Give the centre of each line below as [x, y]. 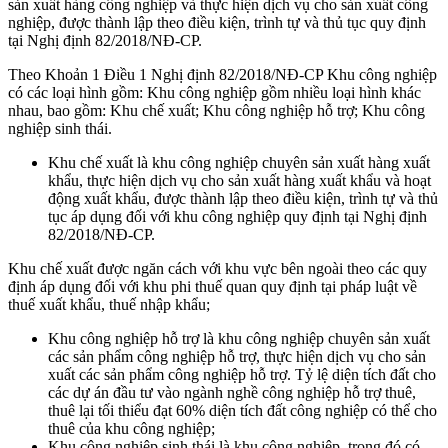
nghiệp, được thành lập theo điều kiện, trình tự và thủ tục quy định [217, 22]
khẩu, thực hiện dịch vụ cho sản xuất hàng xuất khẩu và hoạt [239, 180]
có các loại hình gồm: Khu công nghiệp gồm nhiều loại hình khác [214, 92]
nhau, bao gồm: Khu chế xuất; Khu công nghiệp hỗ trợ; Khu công [216, 110]
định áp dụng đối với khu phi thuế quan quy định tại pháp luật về [212, 286]
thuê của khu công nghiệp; [131, 428]
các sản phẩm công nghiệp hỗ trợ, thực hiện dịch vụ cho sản [237, 356]
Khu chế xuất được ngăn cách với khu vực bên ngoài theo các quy [217, 268]
